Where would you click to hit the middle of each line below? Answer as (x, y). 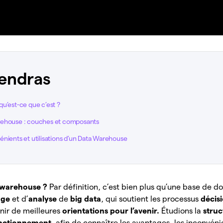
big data (86, 199)
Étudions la (182, 211)
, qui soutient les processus (151, 199)
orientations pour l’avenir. (112, 211)
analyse (44, 199)
